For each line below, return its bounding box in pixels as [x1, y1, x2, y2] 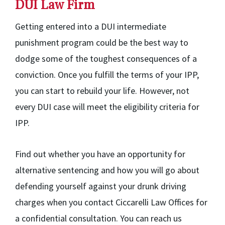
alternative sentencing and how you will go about [15, 164, 199, 176]
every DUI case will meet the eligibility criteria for [15, 101, 199, 113]
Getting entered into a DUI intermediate [15, 21, 166, 32]
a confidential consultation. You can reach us [15, 212, 182, 224]
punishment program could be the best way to [15, 37, 188, 48]
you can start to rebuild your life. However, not [15, 85, 189, 96]
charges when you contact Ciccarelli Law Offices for [15, 196, 207, 208]
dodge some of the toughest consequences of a [15, 53, 197, 64]
